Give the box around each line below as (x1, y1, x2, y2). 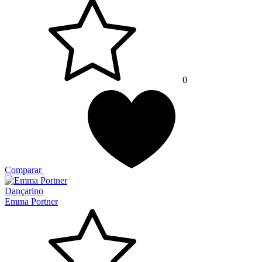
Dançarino (5, 186, 43, 196)
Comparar (5, 165, 42, 175)
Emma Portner (5, 196, 58, 207)
